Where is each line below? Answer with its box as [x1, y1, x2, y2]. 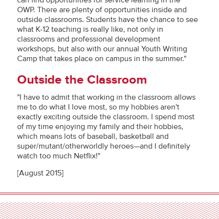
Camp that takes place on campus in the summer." [17, 54, 186, 64]
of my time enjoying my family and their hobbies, [17, 122, 183, 131]
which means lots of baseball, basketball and [17, 131, 169, 141]
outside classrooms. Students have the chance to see [17, 15, 198, 24]
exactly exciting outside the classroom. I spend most [17, 112, 195, 122]
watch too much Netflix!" [17, 151, 100, 161]
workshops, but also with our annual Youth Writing [17, 44, 187, 54]
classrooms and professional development [17, 34, 160, 44]
